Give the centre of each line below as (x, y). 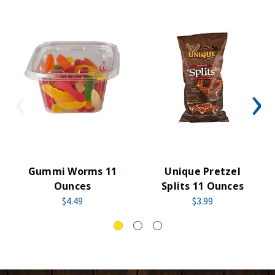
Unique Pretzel (203, 171)
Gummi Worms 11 (72, 171)
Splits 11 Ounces (203, 186)
